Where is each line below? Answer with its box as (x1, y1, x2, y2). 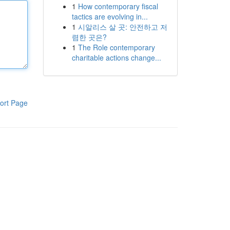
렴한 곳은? (71, 32, 107, 42)
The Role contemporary (78, 42, 155, 52)
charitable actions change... (71, 52, 161, 63)
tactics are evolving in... (71, 11, 148, 22)
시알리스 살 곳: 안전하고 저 (78, 22, 167, 32)
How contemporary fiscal (78, 1, 158, 11)
